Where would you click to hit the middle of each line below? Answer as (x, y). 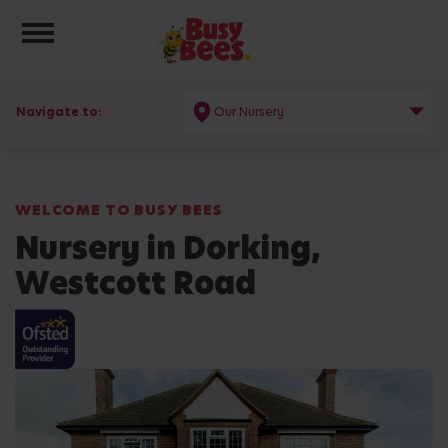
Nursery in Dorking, (168, 248)
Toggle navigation (128, 28)
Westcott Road (135, 283)
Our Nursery (249, 112)
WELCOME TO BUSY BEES (119, 210)
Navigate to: (59, 112)
